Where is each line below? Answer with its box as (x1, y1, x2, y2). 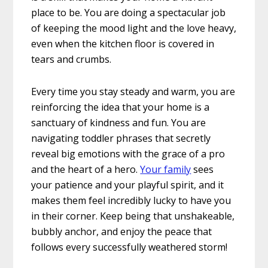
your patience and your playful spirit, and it (31, 178, 224, 192)
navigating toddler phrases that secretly (31, 132, 211, 145)
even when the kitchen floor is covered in (31, 37, 215, 51)
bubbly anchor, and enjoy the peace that (31, 225, 212, 239)
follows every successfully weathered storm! (31, 240, 228, 254)
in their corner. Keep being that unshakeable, (31, 209, 235, 223)
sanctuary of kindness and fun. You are (31, 116, 206, 130)
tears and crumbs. (31, 53, 112, 66)
